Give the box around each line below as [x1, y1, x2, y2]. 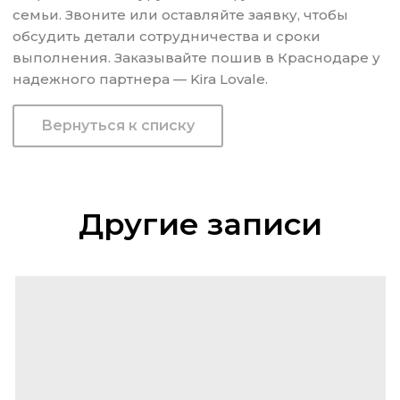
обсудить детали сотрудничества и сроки [12, 28, 321, 46]
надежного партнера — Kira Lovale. [12, 71, 269, 88]
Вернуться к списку [41, 117, 196, 135]
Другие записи [78, 205, 322, 244]
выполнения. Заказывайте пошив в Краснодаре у [12, 49, 381, 67]
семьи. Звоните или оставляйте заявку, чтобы [12, 6, 349, 24]
